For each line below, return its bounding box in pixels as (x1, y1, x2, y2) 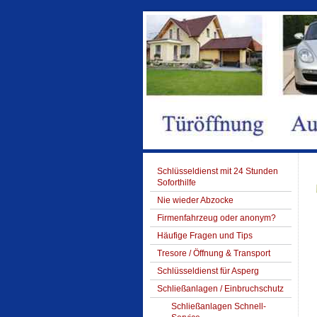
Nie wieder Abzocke (157, 195, 234, 205)
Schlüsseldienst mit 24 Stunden (157, 166, 278, 176)
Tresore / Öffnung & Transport (157, 248, 270, 258)
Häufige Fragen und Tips (157, 231, 253, 241)
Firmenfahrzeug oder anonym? (157, 213, 276, 223)
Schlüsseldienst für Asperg (157, 266, 259, 276)
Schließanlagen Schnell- (171, 301, 266, 311)
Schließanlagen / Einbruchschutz (157, 284, 284, 294)
